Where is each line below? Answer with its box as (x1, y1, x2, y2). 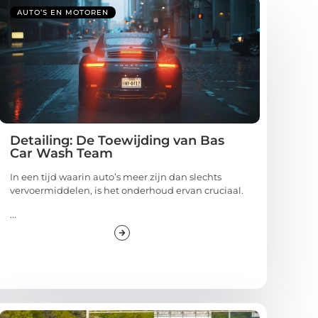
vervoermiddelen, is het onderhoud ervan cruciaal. (10, 185, 244, 197)
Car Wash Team (10, 146, 114, 162)
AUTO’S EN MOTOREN (17, 8, 109, 18)
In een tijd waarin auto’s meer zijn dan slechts (10, 171, 222, 183)
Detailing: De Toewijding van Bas (10, 133, 225, 149)
